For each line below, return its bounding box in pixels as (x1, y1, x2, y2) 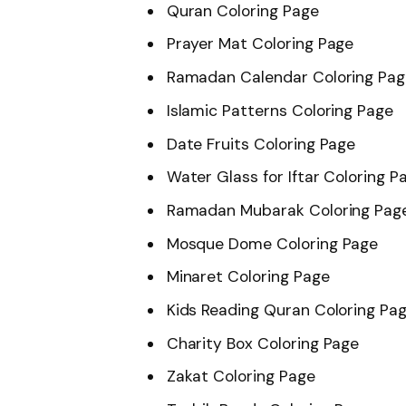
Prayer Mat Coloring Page (166, 34, 354, 54)
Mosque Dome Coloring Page (166, 233, 379, 254)
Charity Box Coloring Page (166, 333, 360, 353)
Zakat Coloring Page (166, 366, 315, 387)
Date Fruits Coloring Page (166, 133, 356, 154)
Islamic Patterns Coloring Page (166, 100, 394, 121)
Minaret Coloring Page (166, 266, 330, 287)
